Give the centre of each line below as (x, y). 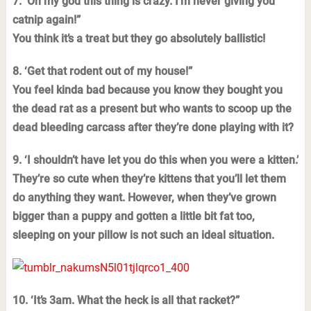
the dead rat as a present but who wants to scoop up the (152, 109)
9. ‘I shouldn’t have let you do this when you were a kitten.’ (155, 160)
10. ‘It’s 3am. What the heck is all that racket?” (126, 300)
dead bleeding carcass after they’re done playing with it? (153, 127)
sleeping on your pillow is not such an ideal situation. (143, 235)
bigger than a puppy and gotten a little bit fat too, (133, 216)
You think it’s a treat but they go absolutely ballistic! (138, 39)
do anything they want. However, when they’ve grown (144, 197)
